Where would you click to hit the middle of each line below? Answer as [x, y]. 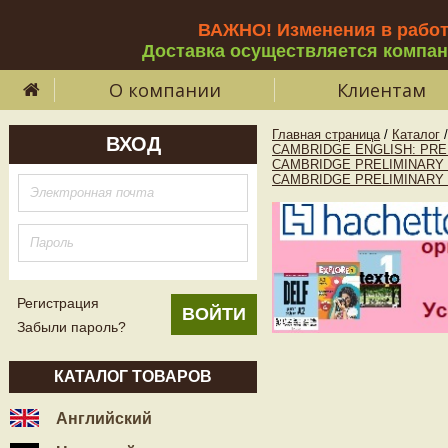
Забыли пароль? [71, 327]
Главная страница [326, 134]
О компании [165, 90]
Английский [102, 418]
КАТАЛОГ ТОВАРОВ [133, 376]
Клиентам [381, 90]
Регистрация [58, 303]
